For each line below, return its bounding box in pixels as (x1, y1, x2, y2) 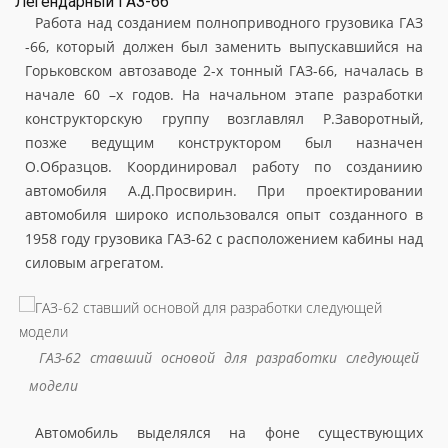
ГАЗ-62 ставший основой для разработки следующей (39, 348, 419, 368)
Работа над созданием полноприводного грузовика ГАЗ (35, 13, 423, 32)
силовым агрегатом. (25, 253, 164, 272)
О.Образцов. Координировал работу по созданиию (25, 157, 423, 176)
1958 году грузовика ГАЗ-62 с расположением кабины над (25, 229, 423, 248)
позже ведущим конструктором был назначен (25, 133, 423, 152)
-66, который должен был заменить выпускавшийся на (25, 37, 423, 56)
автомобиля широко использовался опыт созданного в (25, 205, 423, 224)
